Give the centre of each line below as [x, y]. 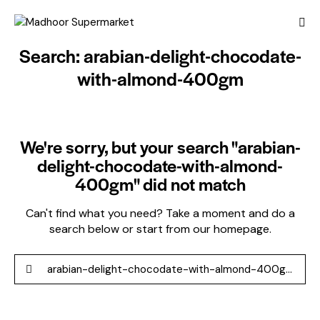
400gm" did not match [160, 183]
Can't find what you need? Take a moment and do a [160, 213]
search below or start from [121, 229]
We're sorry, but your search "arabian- [160, 146]
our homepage [231, 229]
